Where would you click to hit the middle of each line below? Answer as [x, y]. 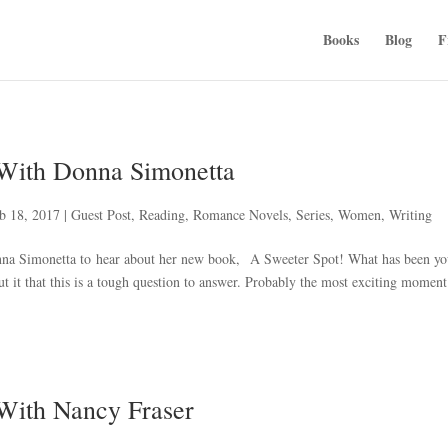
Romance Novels [241, 214]
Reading [162, 214]
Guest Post [101, 214]
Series [313, 214]
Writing [411, 214]
